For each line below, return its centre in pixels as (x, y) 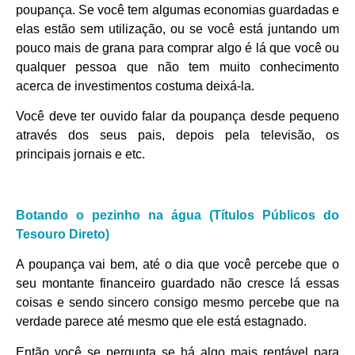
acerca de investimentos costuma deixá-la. (135, 86)
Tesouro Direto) (63, 234)
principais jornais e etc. (80, 154)
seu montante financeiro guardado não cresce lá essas (177, 284)
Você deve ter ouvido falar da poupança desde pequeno (177, 116)
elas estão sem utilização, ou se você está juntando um (177, 29)
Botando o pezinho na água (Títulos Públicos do (177, 215)
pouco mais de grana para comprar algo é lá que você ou (177, 48)
